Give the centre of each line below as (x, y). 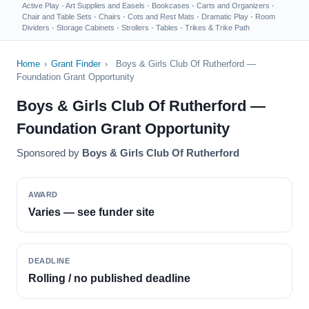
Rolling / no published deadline (109, 278)
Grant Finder (76, 64)
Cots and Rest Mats (161, 17)
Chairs (110, 17)
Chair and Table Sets (57, 17)
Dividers (36, 28)
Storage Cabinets (86, 28)
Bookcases (171, 6)
